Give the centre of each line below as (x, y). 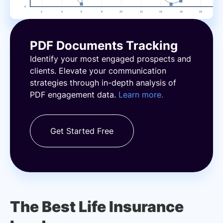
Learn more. (141, 94)
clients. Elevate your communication (98, 70)
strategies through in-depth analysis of (103, 82)
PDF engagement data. (74, 94)
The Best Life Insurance (97, 206)
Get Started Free (82, 131)
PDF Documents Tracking (104, 45)
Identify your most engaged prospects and (111, 58)
